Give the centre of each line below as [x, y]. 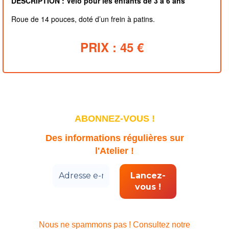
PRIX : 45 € [112, 47]
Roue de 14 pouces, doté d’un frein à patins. [83, 19]
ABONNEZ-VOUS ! [114, 119]
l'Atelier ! [114, 151]
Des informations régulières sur [114, 138]
